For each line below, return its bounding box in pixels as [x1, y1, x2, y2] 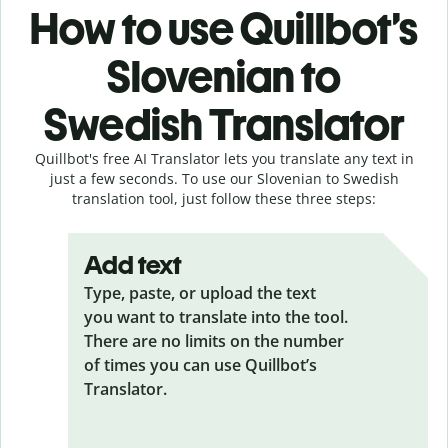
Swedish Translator [43, 97, 405, 151]
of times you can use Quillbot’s [84, 353, 317, 376]
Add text [84, 248, 182, 281]
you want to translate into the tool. [84, 305, 348, 328]
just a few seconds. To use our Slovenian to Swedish [49, 168, 399, 188]
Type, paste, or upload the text [84, 281, 316, 304]
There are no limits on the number [84, 329, 344, 352]
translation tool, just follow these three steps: [72, 188, 376, 208]
